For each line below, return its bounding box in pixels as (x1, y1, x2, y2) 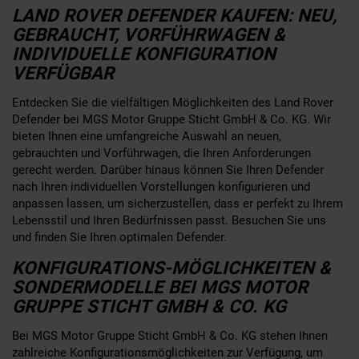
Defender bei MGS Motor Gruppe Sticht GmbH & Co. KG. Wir (12, 111, 331, 127)
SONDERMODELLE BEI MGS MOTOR (12, 276, 308, 297)
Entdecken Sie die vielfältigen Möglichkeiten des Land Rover (12, 95, 333, 110)
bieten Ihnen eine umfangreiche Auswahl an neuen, (12, 128, 281, 143)
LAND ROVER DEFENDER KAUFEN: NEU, (12, 4, 337, 26)
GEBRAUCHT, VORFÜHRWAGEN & (12, 23, 285, 45)
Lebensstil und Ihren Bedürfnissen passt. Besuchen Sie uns (12, 212, 326, 228)
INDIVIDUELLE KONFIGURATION (12, 42, 276, 64)
